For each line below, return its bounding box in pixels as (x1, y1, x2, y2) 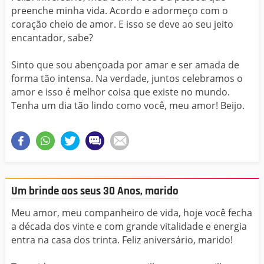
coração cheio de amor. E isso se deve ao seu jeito (11, 18, 233, 31)
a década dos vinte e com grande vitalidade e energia (11, 219, 247, 233)
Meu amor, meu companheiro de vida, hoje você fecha (11, 206, 252, 219)
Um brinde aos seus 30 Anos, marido (11, 184, 179, 199)
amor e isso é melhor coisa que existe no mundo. (11, 85, 230, 99)
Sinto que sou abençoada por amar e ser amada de (11, 58, 239, 72)
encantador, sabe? (11, 31, 93, 45)
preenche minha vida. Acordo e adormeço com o (11, 4, 228, 18)
